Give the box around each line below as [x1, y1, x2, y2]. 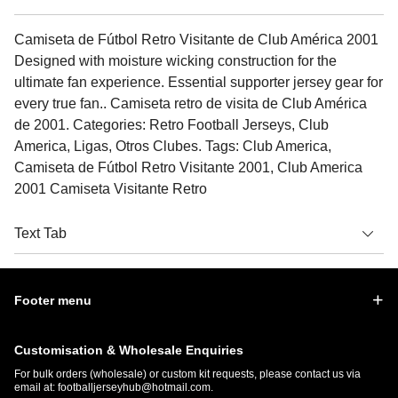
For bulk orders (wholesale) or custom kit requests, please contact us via [14, 367, 361, 380]
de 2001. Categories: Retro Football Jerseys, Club [14, 116, 329, 132]
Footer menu [14, 292, 92, 307]
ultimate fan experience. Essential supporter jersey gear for [14, 74, 383, 90]
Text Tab [14, 225, 67, 241]
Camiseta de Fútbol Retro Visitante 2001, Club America [14, 159, 362, 175]
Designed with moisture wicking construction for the [14, 52, 337, 68]
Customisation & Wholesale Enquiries [14, 342, 243, 357]
